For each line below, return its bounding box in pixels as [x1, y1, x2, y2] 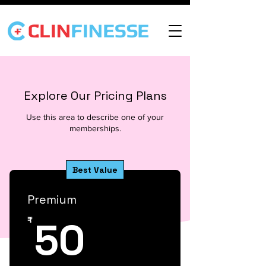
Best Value [72, 164, 118, 175]
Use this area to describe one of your [26, 112, 164, 122]
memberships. [69, 123, 121, 133]
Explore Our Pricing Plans [23, 88, 167, 103]
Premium [27, 192, 77, 207]
